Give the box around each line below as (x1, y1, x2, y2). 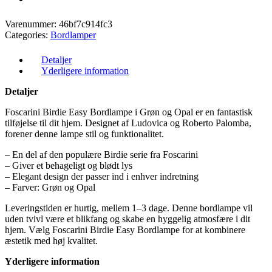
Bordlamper (50, 30, 96, 40)
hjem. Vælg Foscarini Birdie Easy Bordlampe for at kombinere (5, 225, 245, 235)
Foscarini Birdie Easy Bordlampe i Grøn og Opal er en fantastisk (5, 107, 253, 117)
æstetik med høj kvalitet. (5, 236, 98, 246)
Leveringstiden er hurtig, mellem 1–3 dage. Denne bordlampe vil (5, 203, 253, 213)
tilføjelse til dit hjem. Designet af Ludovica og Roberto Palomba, (5, 118, 251, 128)
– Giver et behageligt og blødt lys (5, 160, 132, 171)
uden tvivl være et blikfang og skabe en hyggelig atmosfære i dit (5, 214, 250, 224)
